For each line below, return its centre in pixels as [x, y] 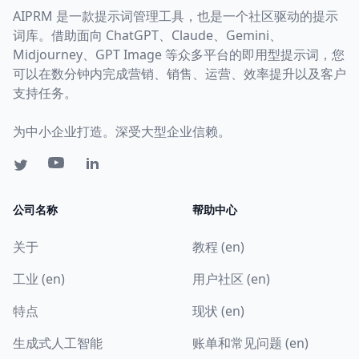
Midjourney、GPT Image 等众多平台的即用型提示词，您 [179, 55]
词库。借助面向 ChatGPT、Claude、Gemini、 [147, 36]
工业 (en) [39, 279]
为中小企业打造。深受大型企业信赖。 [122, 132]
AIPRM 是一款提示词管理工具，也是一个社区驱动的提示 [175, 16]
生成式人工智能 [58, 343]
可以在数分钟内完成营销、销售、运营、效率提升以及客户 [179, 74]
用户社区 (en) [231, 279]
